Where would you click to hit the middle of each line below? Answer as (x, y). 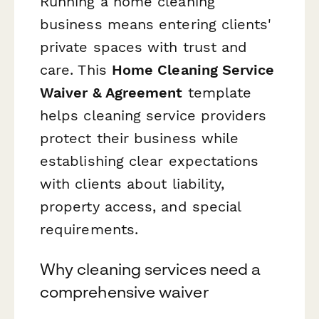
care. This (76, 70)
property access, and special (141, 207)
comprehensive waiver (124, 292)
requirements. (89, 230)
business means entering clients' (156, 25)
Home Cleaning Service (193, 70)
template (217, 93)
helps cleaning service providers (153, 116)
